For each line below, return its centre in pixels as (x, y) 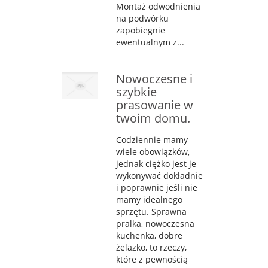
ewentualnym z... (150, 42)
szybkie (136, 92)
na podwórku (142, 18)
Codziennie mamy (152, 139)
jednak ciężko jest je (156, 163)
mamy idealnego (149, 199)
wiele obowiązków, (153, 151)
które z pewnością (152, 259)
